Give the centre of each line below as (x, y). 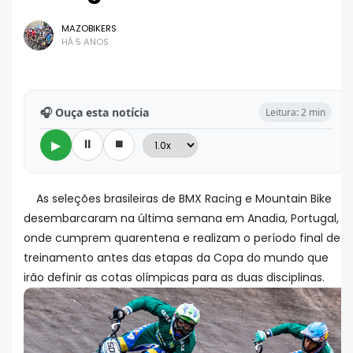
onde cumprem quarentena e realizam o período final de (182, 238)
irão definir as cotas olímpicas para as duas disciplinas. (174, 278)
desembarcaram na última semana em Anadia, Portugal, (181, 219)
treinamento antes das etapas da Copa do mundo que (176, 258)
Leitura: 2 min (295, 113)
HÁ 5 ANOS (85, 42)
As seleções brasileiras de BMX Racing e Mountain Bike (184, 199)
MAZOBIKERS (89, 29)
